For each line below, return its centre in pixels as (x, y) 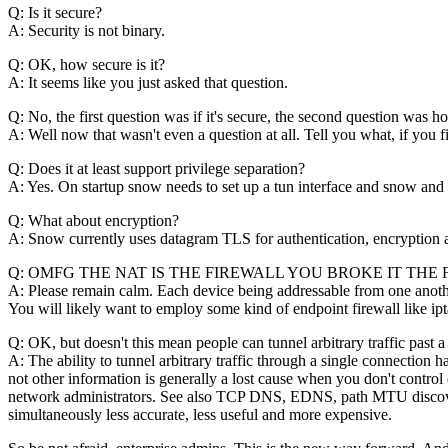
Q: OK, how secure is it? (86, 65)
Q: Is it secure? (55, 13)
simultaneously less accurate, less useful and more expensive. (200, 415)
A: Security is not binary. (86, 31)
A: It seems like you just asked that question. (148, 83)
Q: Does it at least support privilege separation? (156, 169)
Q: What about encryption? (93, 221)
